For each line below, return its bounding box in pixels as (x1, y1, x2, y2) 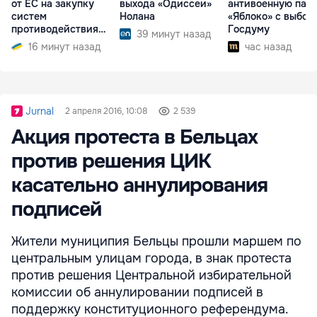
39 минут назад (137, 28, 211, 41)
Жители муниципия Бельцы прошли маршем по (11, 233, 301, 249)
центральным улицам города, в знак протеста (11, 250, 292, 266)
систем (11, 10, 47, 23)
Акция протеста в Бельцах (11, 124, 258, 150)
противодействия (11, 23, 98, 36)
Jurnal (25, 104, 54, 117)
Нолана (120, 10, 155, 23)
